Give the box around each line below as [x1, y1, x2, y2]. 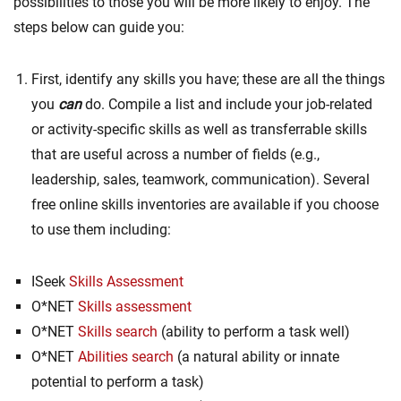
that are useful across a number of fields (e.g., [31, 145, 320, 163]
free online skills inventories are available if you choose [31, 195, 379, 213]
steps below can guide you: [13, 18, 184, 36]
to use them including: [31, 220, 171, 238]
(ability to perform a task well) [158, 322, 350, 340]
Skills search [78, 322, 158, 340]
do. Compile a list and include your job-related [85, 95, 372, 113]
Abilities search [78, 347, 174, 365]
